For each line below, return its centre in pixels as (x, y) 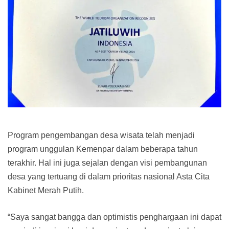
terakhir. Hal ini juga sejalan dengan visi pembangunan (107, 163)
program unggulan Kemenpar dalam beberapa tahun (103, 149)
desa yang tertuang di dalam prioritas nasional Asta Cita (109, 176)
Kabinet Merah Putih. (46, 190)
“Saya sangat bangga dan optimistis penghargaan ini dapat (114, 217)
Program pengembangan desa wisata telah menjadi (101, 135)
